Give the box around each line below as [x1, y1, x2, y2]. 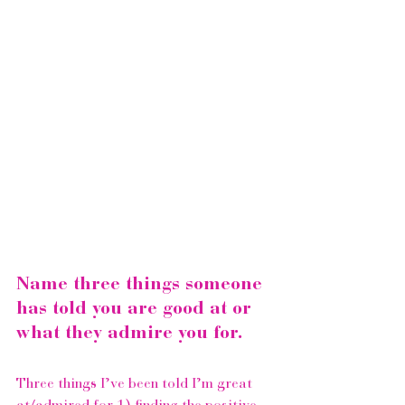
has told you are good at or [16, 300, 257, 319]
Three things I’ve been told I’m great [16, 377, 256, 392]
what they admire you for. [16, 325, 242, 344]
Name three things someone [16, 276, 268, 295]
